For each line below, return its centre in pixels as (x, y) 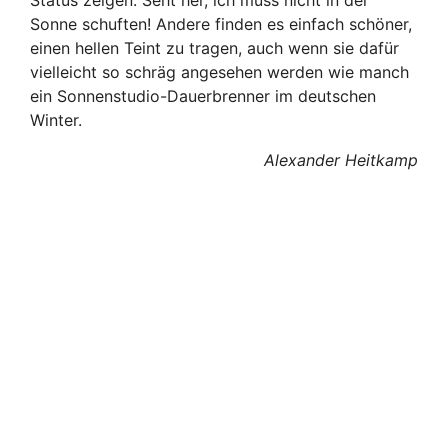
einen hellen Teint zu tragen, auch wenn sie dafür (214, 47)
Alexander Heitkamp (341, 159)
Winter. (56, 119)
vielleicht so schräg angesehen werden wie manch (219, 71)
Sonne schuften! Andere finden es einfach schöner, (221, 23)
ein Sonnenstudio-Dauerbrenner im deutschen (203, 95)
